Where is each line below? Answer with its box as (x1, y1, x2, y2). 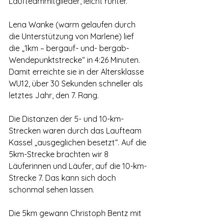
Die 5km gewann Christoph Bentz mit (9, 208, 143, 218)
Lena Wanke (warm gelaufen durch (9, 20, 137, 29)
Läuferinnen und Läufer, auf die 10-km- (9, 161, 147, 171)
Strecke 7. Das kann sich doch (9, 173, 118, 183)
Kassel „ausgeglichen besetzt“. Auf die (9, 137, 148, 147)
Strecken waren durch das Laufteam (9, 126, 143, 136)
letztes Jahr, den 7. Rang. (9, 90, 99, 100)
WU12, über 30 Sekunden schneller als (9, 79, 145, 88)
